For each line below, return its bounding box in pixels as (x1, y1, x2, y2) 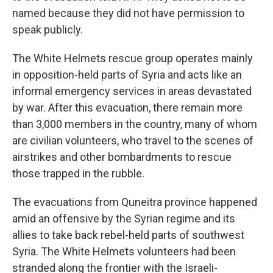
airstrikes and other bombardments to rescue (12, 151, 232, 163)
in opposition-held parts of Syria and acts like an (12, 68, 242, 81)
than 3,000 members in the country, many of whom (12, 118, 257, 130)
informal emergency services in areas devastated (12, 85, 252, 97)
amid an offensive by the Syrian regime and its (12, 212, 235, 225)
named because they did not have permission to (12, 7, 244, 19)
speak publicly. (12, 23, 83, 36)
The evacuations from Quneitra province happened (12, 196, 257, 208)
